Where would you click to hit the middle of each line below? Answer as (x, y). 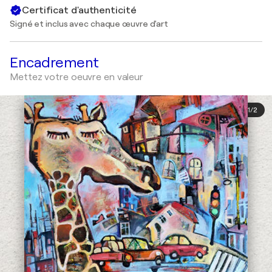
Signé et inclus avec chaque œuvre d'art (89, 24)
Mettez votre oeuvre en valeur (77, 77)
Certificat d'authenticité (79, 10)
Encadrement (54, 63)
